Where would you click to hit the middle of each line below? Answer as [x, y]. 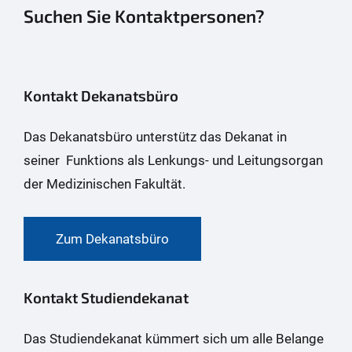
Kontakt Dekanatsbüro [101, 95]
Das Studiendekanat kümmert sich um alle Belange [174, 338]
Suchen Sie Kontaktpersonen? [144, 15]
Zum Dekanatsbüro [112, 238]
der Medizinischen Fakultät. [104, 183]
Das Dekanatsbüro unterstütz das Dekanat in [155, 136]
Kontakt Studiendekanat [106, 297]
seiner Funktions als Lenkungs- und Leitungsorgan [173, 160]
